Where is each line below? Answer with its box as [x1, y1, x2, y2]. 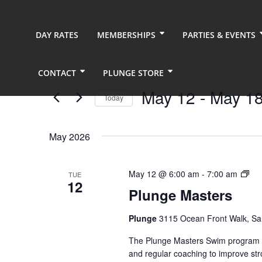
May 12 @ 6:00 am [128, 168, 199, 180]
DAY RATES [36, 29, 78, 40]
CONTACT [38, 67, 76, 78]
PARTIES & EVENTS [182, 29, 256, 40]
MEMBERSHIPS [97, 29, 156, 40]
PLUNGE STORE [103, 67, 164, 78]
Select [141, 108, 168, 121]
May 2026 [49, 130, 90, 143]
